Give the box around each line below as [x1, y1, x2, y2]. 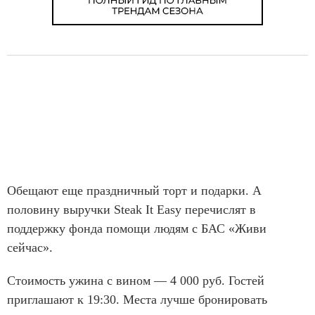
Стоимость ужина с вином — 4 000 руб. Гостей [7, 273, 264, 288]
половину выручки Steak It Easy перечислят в [7, 202, 256, 217]
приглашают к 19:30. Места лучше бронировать [7, 292, 267, 307]
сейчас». [7, 240, 53, 255]
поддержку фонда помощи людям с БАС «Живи [7, 221, 266, 236]
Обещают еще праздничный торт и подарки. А [7, 183, 262, 198]
